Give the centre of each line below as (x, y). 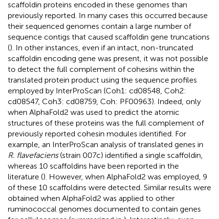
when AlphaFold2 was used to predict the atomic (94, 112)
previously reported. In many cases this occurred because (108, 15)
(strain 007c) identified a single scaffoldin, (131, 155)
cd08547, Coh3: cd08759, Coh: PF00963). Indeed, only (104, 101)
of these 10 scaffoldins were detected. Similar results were (109, 187)
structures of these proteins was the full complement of (106, 123)
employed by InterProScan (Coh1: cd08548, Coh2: (97, 90)
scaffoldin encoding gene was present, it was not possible (108, 58)
